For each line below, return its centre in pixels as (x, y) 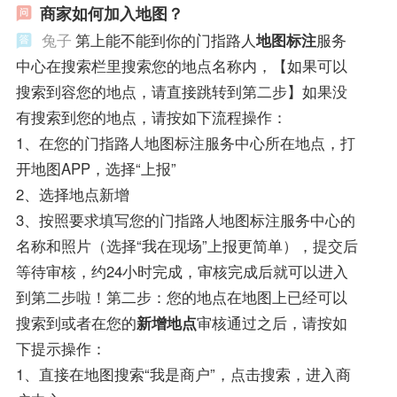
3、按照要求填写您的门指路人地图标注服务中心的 (185, 219)
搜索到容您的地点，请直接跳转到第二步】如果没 (181, 91)
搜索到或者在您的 (76, 322)
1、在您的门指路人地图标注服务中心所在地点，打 (185, 142)
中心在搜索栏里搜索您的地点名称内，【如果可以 (181, 65)
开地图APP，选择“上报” (96, 168)
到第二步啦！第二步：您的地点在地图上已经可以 (181, 296)
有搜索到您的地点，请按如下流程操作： (151, 117)
